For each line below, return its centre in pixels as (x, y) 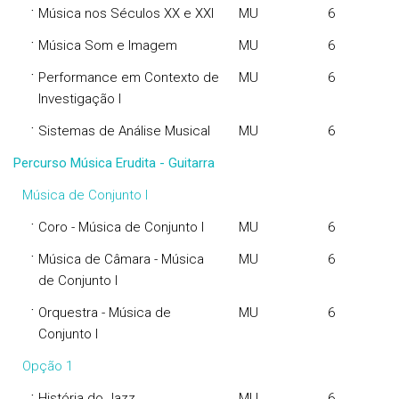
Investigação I (80, 99)
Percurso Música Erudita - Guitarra (114, 163)
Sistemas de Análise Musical (124, 131)
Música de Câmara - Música (121, 259)
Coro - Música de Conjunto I (121, 227)
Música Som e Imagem (108, 45)
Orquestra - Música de (105, 313)
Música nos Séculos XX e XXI (126, 13)
